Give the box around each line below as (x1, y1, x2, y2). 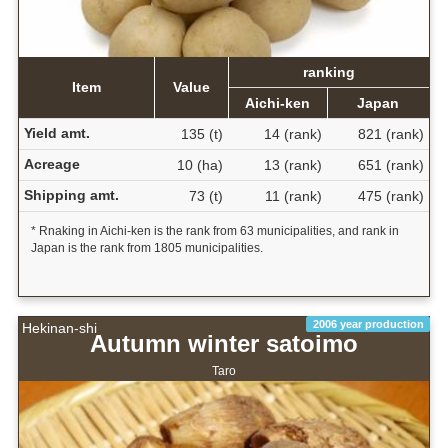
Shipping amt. (23, 186, 119, 203)
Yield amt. (23, 124, 90, 141)
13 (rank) (263, 156, 322, 173)
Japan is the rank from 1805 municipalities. (30, 240, 263, 255)
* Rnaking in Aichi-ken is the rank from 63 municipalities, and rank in (30, 223, 399, 238)
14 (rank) (263, 125, 322, 142)
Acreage (23, 155, 80, 172)
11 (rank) (264, 187, 322, 204)
